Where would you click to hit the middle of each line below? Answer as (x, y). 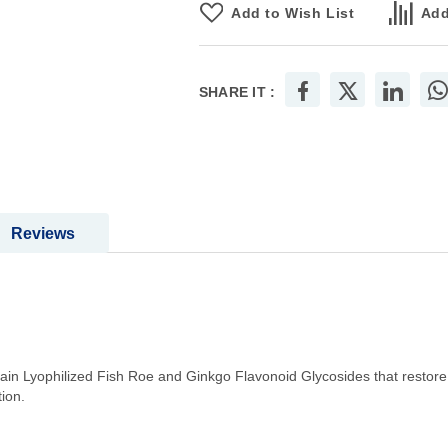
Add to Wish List (293, 13)
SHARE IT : (237, 92)
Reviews (43, 234)
